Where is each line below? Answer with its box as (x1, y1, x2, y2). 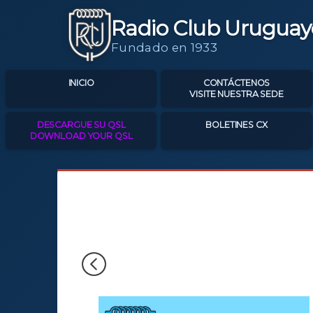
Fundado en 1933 (110, 40, 217, 54)
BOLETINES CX (205, 119, 268, 130)
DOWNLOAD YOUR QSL (29, 131, 133, 141)
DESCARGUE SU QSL (36, 119, 126, 130)
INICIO (68, 78, 94, 88)
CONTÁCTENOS (203, 78, 270, 88)
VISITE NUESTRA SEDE (189, 89, 284, 99)
